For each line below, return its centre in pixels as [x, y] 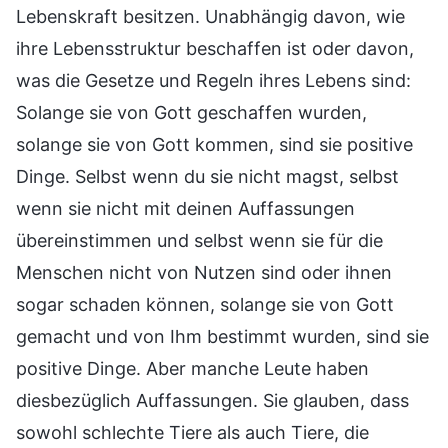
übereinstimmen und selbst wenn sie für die [199, 241]
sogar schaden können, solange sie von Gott [205, 305]
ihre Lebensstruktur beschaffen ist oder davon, [215, 49]
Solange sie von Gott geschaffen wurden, [191, 113]
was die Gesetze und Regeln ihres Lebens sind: [213, 81]
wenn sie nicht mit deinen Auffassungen [185, 209]
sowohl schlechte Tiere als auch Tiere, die [192, 433]
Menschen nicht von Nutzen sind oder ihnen [204, 273]
